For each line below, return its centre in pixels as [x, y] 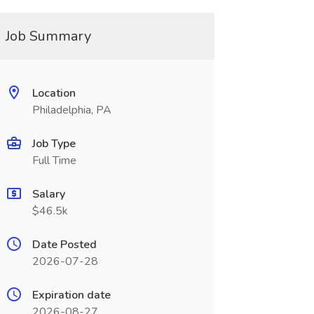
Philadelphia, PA [71, 110]
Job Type [54, 144]
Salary [48, 194]
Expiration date [71, 295]
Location [54, 93]
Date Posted [64, 245]
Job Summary [48, 36]
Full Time [54, 161]
